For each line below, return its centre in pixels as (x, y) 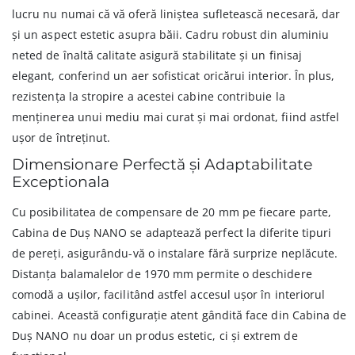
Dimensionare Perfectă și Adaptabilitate (162, 165)
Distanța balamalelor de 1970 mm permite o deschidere (162, 274)
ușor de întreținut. (61, 138)
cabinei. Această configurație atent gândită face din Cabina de (179, 315)
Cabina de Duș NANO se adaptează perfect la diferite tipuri (172, 233)
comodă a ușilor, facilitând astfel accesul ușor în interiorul (169, 295)
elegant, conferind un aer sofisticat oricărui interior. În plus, (174, 76)
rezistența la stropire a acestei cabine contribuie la (149, 97)
